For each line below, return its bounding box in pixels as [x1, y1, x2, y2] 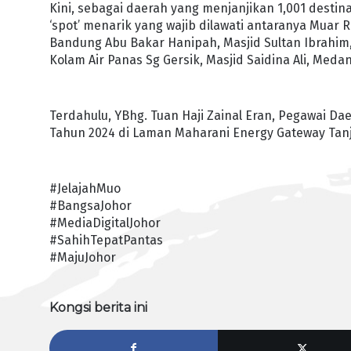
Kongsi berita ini [49, 299, 148, 315]
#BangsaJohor [49, 198, 132, 214]
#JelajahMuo [49, 181, 121, 197]
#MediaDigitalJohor [49, 215, 161, 231]
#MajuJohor [49, 250, 117, 266]
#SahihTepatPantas [49, 233, 164, 248]
